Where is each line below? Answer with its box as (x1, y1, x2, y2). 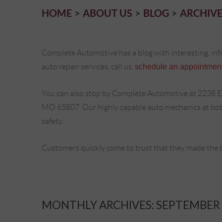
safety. (42, 116, 63, 125)
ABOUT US (83, 7, 132, 19)
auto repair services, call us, (42, 62, 135, 71)
